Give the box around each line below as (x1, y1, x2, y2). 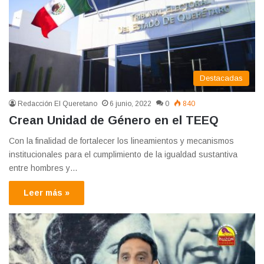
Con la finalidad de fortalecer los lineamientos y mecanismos (9, 136, 234, 146)
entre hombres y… (9, 163, 78, 173)
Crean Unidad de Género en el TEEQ (9, 114, 219, 127)
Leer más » (24, 188, 70, 198)
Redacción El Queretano (18, 100, 97, 108)
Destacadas (200, 74, 243, 83)
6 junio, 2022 (110, 100, 151, 108)
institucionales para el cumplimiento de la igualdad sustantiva (9, 150, 237, 160)
